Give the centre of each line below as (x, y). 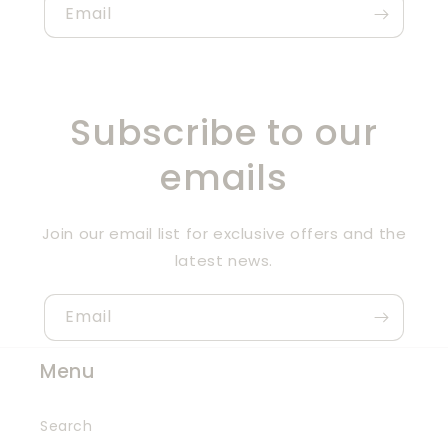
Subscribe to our (224, 132)
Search (66, 425)
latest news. (224, 260)
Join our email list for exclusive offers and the (224, 233)
